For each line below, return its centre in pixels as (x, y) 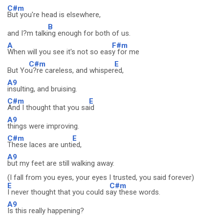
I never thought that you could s (58, 192)
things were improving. (43, 126)
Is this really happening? (46, 211)
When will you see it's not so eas (60, 52)
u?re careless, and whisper (72, 70)
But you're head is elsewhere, (54, 15)
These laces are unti (40, 145)
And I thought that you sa (48, 108)
